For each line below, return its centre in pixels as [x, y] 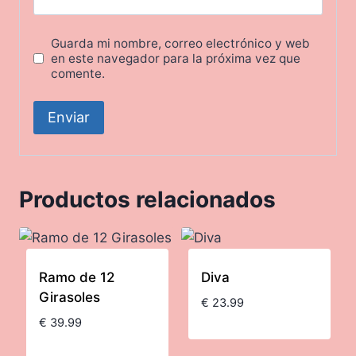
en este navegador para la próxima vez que [176, 58]
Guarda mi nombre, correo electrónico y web [181, 43]
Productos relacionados [147, 199]
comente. [78, 73]
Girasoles [69, 297]
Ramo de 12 [76, 277]
